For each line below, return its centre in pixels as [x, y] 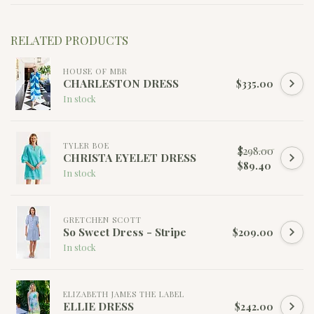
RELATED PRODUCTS [69, 40]
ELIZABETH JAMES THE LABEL [124, 294]
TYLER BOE [86, 145]
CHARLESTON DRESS [121, 83]
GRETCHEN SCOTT [102, 219]
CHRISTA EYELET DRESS [130, 157]
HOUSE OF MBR [95, 71]
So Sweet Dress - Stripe [125, 231]
